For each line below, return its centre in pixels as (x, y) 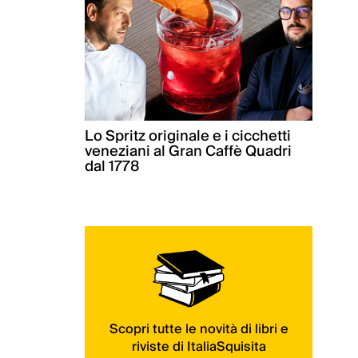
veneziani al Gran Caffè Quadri (188, 152)
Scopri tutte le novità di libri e (199, 329)
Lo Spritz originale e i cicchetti (188, 137)
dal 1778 (112, 167)
